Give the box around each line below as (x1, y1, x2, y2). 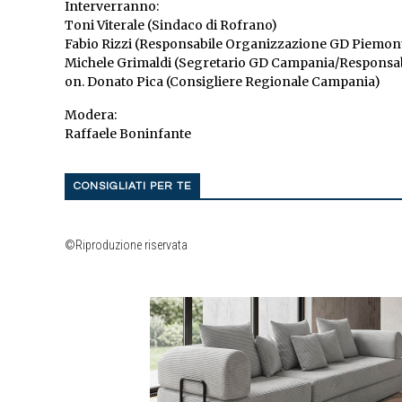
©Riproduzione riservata (65, 238, 188, 253)
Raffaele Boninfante (65, 126, 191, 143)
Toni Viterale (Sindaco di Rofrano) (65, 17, 277, 34)
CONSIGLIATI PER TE (74, 180, 191, 193)
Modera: (65, 107, 117, 124)
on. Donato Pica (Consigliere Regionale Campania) (65, 74, 380, 91)
